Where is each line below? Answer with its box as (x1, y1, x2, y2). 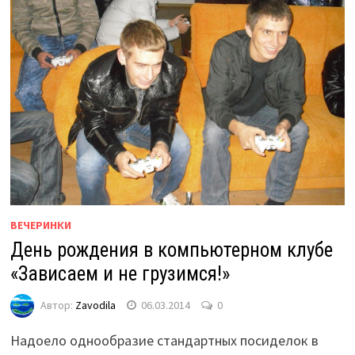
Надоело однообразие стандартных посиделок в (10, 331, 319, 350)
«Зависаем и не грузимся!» (10, 262, 230, 286)
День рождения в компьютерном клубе (10, 239, 333, 262)
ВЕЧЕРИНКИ (10, 218, 71, 233)
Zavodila (74, 297, 116, 312)
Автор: (40, 297, 75, 312)
